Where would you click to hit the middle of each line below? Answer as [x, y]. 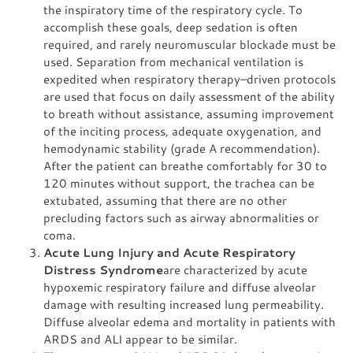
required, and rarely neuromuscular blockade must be [190, 44]
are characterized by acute [235, 269]
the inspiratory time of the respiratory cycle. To [173, 9]
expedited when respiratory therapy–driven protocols [190, 79]
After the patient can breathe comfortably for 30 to [185, 165]
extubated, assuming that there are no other [165, 200]
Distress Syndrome [103, 269]
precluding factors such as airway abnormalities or [181, 217]
